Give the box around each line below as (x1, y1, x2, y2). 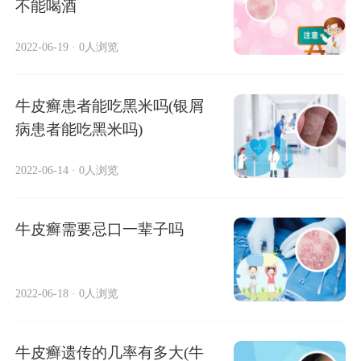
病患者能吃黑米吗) (15, 121, 143, 139)
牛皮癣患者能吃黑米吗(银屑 (15, 98, 205, 115)
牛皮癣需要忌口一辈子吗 (15, 221, 185, 239)
